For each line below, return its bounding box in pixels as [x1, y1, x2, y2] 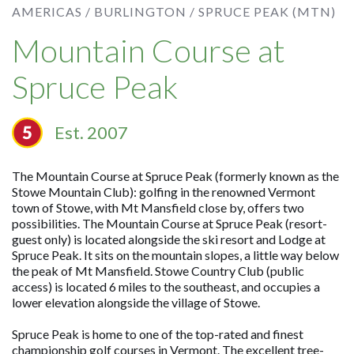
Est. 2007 [55, 122, 129, 143]
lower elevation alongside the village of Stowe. [12, 295, 261, 310]
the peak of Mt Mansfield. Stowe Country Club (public [12, 263, 305, 278]
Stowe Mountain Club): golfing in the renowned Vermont [12, 184, 316, 199]
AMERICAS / [12, 4, 92, 19]
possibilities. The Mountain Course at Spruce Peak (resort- [12, 216, 328, 231]
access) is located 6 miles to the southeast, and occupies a [12, 279, 321, 294]
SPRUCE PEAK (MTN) [198, 4, 337, 19]
